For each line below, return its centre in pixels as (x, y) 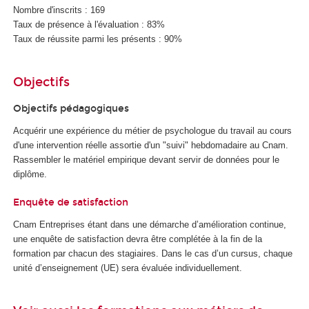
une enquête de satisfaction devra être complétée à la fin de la (138, 239)
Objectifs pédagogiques (71, 108)
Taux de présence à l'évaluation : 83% (89, 24)
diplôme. (30, 175)
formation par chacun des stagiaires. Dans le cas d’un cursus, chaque (153, 253)
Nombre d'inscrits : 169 (59, 10)
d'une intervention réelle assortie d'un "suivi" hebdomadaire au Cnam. (151, 146)
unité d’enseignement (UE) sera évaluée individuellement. (128, 268)
